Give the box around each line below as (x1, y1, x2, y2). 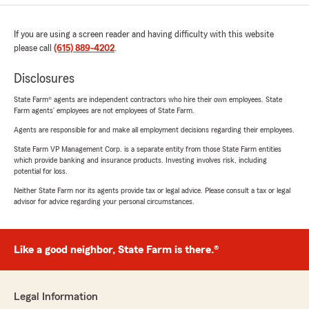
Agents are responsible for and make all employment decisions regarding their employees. (14, 126, 295, 134)
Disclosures (14, 72, 74, 86)
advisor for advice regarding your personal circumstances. (14, 197, 195, 206)
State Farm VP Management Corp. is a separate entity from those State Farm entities (14, 145, 281, 153)
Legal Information (14, 291, 98, 302)
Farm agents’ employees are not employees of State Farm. (14, 106, 195, 114)
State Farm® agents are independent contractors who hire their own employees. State (14, 95, 282, 103)
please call (14, 43, 54, 53)
